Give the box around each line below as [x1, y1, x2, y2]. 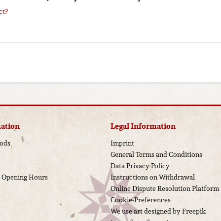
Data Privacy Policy [110, 160, 170, 171]
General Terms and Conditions [110, 149, 202, 160]
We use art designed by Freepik [110, 206, 206, 217]
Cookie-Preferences [110, 194, 171, 205]
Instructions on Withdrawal [110, 172, 195, 183]
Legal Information [110, 120, 176, 132]
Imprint [110, 138, 134, 148]
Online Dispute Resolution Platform [110, 183, 219, 194]
